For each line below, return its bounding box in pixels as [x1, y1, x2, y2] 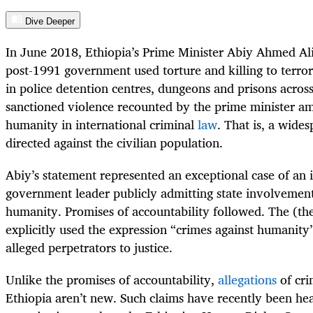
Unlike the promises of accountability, [6, 268, 218, 290]
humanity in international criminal [6, 113, 198, 135]
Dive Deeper [25, 15, 75, 27]
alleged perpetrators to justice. [6, 236, 173, 258]
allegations [218, 268, 277, 290]
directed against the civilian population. [6, 131, 223, 153]
